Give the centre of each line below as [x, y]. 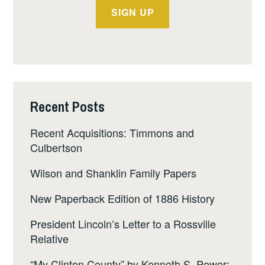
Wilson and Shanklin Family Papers [114, 173]
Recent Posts [68, 106]
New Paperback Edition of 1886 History [123, 198]
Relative [50, 239]
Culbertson [56, 148]
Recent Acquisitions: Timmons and [112, 133]
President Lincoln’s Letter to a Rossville [123, 224]
